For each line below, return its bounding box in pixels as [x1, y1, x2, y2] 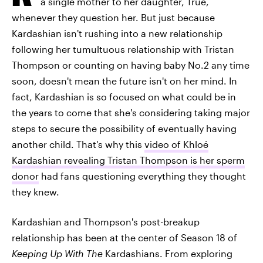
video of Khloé [144, 139, 208, 150]
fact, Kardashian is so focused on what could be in [12, 91, 236, 102]
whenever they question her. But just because [12, 12, 215, 23]
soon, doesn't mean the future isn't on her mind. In [12, 75, 237, 86]
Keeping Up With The [12, 248, 105, 259]
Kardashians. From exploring [105, 248, 232, 259]
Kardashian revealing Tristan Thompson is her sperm [12, 154, 245, 166]
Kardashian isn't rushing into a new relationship [12, 28, 222, 39]
